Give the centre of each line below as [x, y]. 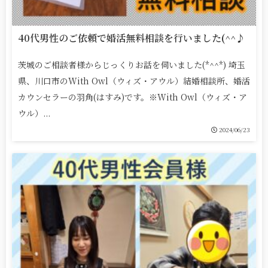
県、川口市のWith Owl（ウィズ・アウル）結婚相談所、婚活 [134, 81]
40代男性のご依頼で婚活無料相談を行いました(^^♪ [132, 38]
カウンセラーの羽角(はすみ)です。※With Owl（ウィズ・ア [133, 97]
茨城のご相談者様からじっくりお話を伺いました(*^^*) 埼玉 [132, 65]
